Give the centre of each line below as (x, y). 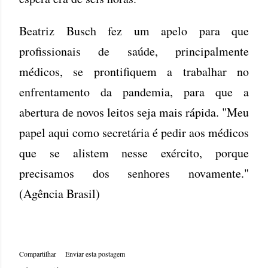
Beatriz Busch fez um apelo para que (134, 31)
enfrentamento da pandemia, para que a (134, 92)
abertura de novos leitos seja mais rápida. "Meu (134, 112)
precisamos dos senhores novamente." (134, 173)
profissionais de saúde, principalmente (134, 51)
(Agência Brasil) (60, 193)
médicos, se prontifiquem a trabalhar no (134, 71)
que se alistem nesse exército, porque (134, 153)
